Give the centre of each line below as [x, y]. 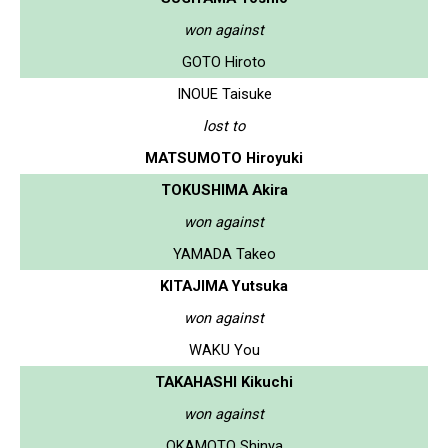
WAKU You [224, 349]
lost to [224, 125]
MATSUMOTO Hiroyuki [224, 157]
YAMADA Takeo [224, 253]
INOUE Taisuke [224, 93]
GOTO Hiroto [224, 61]
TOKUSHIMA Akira [224, 189]
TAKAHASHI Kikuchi [224, 381]
